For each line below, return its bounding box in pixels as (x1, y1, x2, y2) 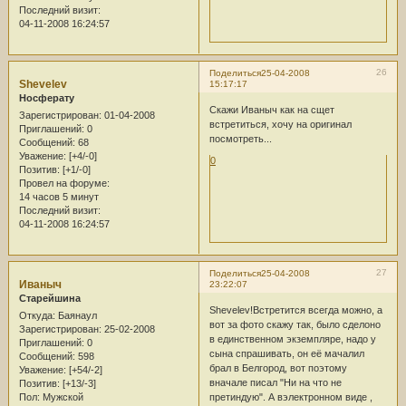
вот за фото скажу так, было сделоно (208, 319, 381, 331)
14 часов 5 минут (18, 190, 99, 202)
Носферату (18, 92, 74, 103)
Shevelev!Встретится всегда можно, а (208, 304, 382, 316)
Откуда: (18, 310, 55, 322)
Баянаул (54, 310, 97, 322)
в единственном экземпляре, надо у (208, 333, 376, 345)
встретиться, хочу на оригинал (208, 119, 352, 130)
